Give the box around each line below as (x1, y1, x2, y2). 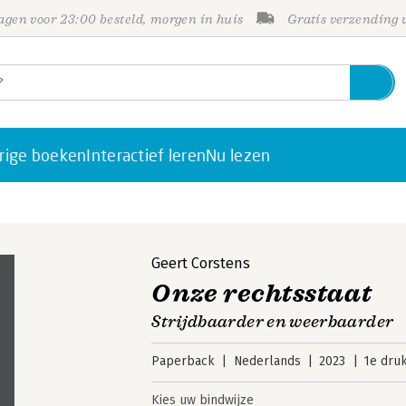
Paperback (151, 353, 216, 369)
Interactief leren (86, 145, 207, 165)
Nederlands (233, 353, 301, 369)
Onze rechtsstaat (151, 277, 372, 309)
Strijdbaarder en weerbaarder (151, 312, 394, 332)
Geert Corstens (151, 255, 251, 272)
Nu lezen (206, 145, 271, 165)
